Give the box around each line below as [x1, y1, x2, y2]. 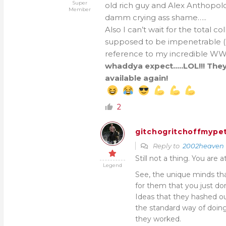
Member [69, 6, 91, 13]
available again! [105, 73, 168, 83]
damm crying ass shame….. [105, 13, 206, 22]
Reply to [151, 142, 183, 150]
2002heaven [183, 142, 224, 150]
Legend [103, 162, 122, 168]
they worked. [135, 214, 181, 223]
